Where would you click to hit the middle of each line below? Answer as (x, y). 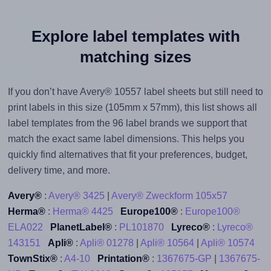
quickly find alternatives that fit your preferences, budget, (127, 154)
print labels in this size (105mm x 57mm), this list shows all (132, 107)
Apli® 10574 (227, 243)
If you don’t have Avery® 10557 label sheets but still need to (135, 91)
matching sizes (135, 57)
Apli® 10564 (167, 243)
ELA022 (25, 227)
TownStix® (32, 258)
